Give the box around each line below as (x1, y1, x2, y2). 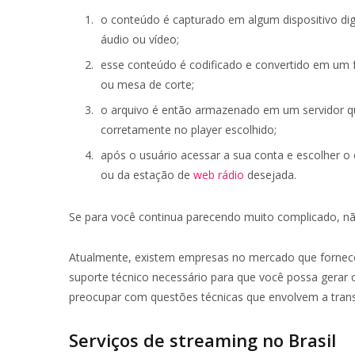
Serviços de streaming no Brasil (69, 328, 336, 353)
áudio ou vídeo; (101, 31, 179, 47)
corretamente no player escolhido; (101, 121, 277, 137)
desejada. (244, 166, 296, 182)
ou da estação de (101, 166, 193, 182)
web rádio (193, 166, 244, 182)
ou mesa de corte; (101, 76, 194, 92)
